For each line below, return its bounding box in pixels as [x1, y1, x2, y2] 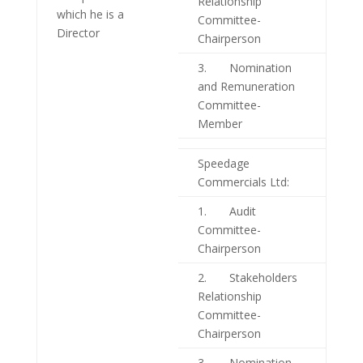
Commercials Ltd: [197, 174, 289, 190]
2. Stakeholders [197, 270, 297, 286]
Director [56, 25, 100, 41]
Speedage [197, 156, 250, 172]
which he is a [56, 6, 124, 23]
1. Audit [197, 203, 256, 220]
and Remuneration [197, 79, 295, 95]
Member [197, 116, 242, 132]
